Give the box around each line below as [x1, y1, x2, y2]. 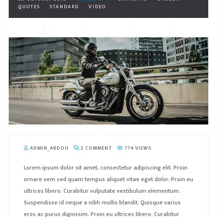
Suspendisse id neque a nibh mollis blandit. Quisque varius [23, 198, 181, 208]
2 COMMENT [79, 144, 112, 153]
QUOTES [18, 2, 40, 11]
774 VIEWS [123, 144, 152, 153]
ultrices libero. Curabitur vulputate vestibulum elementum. [23, 186, 180, 196]
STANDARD [49, 2, 79, 11]
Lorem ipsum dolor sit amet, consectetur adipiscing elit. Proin [23, 163, 187, 173]
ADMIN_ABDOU [28, 144, 69, 153]
